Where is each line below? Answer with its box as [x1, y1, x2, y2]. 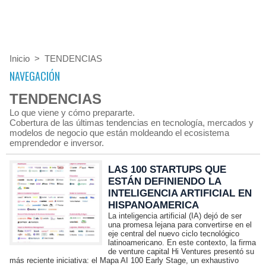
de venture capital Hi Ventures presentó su [108, 247, 255, 256]
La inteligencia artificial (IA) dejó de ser [108, 211, 242, 220]
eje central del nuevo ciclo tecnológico [108, 229, 240, 238]
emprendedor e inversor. [9, 138, 104, 148]
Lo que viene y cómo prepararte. [9, 107, 135, 118]
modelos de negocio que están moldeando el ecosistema [9, 128, 229, 138]
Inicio [9, 53, 30, 64]
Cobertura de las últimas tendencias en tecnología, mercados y [9, 118, 254, 128]
